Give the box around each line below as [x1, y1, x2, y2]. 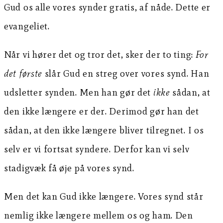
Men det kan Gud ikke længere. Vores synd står [4, 191, 204, 203]
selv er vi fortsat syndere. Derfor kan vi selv [4, 143, 190, 155]
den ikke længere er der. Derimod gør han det [4, 106, 199, 117]
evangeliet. [4, 20, 50, 32]
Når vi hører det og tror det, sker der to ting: [4, 49, 196, 61]
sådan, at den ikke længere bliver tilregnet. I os [4, 124, 204, 136]
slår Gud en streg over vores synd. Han [42, 68, 210, 80]
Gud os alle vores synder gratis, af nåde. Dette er [4, 1, 211, 13]
